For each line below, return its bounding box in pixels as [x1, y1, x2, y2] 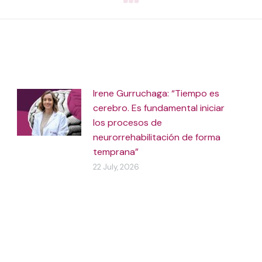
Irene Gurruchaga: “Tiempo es [93, 87, 220, 99]
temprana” [93, 146, 139, 158]
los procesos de [93, 116, 163, 129]
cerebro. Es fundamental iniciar [93, 102, 225, 114]
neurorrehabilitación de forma [93, 131, 221, 143]
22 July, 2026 [93, 162, 140, 172]
